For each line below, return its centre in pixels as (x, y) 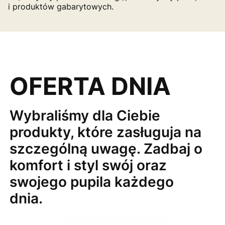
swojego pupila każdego (91, 182)
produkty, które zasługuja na (105, 132)
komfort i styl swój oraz (88, 165)
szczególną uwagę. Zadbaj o (106, 148)
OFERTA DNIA (90, 86)
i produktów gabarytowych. (61, 7)
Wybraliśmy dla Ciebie (85, 115)
